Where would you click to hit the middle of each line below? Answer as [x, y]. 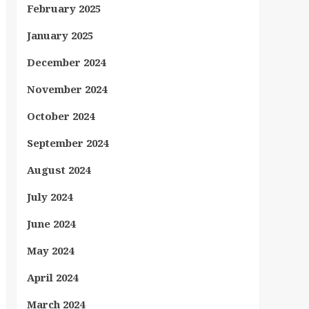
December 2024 [66, 62]
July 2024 [49, 197]
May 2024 [50, 250]
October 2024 [60, 116]
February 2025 [63, 8]
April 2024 [52, 277]
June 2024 [51, 223]
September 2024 [67, 143]
